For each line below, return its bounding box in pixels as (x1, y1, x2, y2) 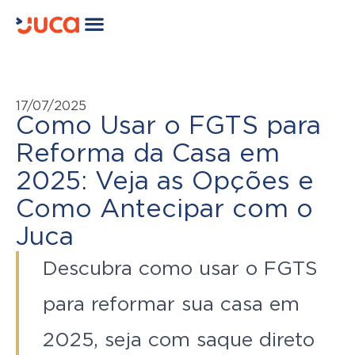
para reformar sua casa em (43, 294, 300, 315)
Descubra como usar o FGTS (43, 258, 318, 279)
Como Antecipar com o (16, 196, 313, 222)
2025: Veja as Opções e (16, 168, 314, 194)
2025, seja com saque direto (43, 330, 315, 350)
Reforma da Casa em (16, 140, 280, 166)
